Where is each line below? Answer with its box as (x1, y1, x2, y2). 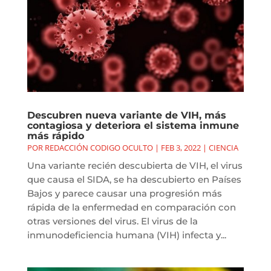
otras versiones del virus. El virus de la (27, 215, 198, 227)
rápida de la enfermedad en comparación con (27, 201, 236, 214)
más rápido (27, 130, 84, 142)
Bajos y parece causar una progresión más (27, 188, 222, 200)
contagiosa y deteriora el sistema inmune (27, 120, 239, 132)
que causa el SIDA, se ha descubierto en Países (27, 174, 241, 186)
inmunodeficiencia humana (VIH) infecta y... (27, 229, 226, 241)
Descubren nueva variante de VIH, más (27, 109, 226, 122)
